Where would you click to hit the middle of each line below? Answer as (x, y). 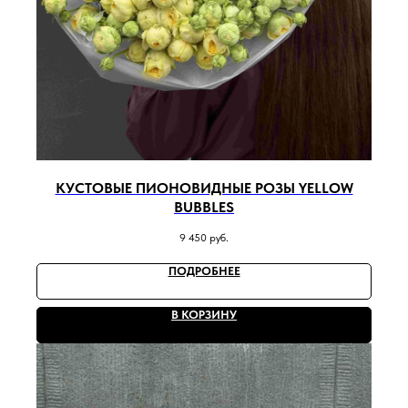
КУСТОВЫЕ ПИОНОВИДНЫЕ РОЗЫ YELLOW (204, 188)
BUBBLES (204, 207)
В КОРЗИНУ (204, 314)
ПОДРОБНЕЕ (204, 270)
